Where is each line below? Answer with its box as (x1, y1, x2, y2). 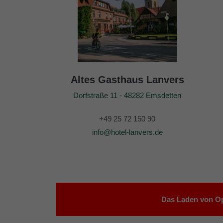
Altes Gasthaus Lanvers (70, 74, 184, 85)
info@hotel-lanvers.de (92, 128, 163, 136)
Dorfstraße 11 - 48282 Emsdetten (73, 91, 181, 100)
